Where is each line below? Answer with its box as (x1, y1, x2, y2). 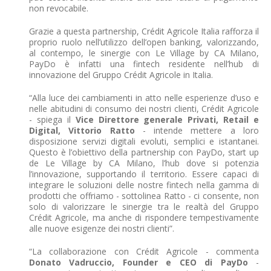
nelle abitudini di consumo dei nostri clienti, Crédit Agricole (29, 103, 259, 115)
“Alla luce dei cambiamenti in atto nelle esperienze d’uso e (29, 92, 259, 104)
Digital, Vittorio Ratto (29, 125, 143, 137)
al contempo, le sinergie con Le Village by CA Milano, (29, 47, 259, 59)
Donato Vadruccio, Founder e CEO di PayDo (29, 256, 248, 269)
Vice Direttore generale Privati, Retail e (70, 114, 259, 126)
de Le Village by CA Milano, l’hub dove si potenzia (29, 157, 259, 169)
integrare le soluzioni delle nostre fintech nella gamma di (29, 179, 259, 191)
